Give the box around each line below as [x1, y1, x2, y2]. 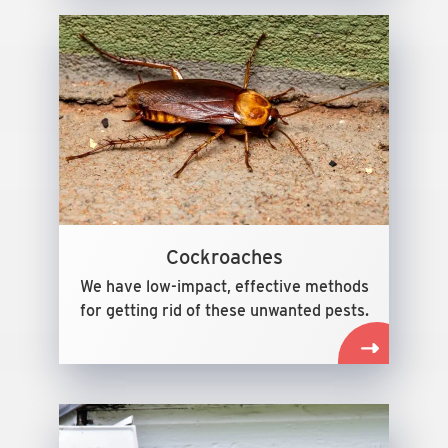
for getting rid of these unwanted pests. [79, 301, 369, 320]
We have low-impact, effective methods [79, 277, 369, 296]
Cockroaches [165, 245, 283, 269]
